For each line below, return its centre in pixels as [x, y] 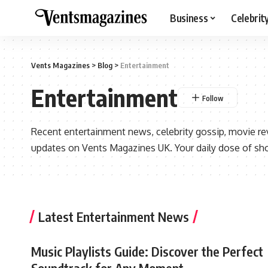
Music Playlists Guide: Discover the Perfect [147, 252]
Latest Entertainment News [114, 217]
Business [189, 18]
